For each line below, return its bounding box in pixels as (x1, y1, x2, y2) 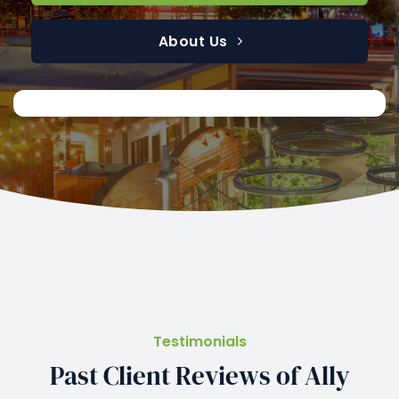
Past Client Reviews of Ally (49, 357, 350, 394)
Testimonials (152, 330, 247, 352)
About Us (158, 31, 228, 51)
